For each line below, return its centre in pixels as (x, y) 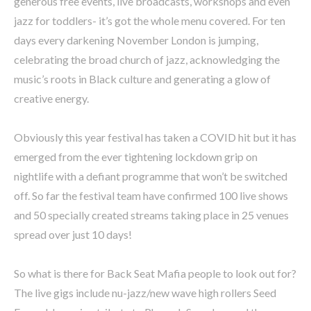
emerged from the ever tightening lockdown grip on (136, 157)
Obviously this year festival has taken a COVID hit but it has (155, 137)
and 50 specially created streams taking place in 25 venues (151, 215)
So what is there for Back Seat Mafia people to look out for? (155, 273)
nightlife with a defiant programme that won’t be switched (151, 176)
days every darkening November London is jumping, (136, 40)
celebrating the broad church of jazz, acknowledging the (147, 59)
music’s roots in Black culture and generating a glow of (142, 79)
